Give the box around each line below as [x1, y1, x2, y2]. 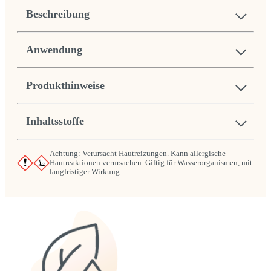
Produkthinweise [26, 79, 105, 91]
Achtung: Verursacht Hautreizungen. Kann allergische [50, 149, 226, 158]
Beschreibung [26, 7, 90, 20]
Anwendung [26, 43, 82, 56]
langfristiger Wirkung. [50, 167, 122, 176]
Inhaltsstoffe [26, 114, 84, 127]
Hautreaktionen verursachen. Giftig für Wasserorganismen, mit [50, 158, 252, 167]
